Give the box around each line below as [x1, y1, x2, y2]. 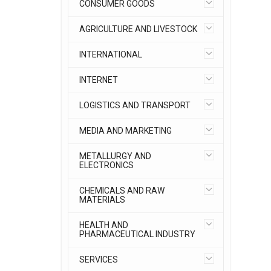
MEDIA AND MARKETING [79, 126, 172, 135]
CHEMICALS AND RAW [79, 186, 165, 195]
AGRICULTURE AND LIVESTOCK [79, 24, 197, 34]
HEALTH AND [79, 220, 128, 230]
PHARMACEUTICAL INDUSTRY [79, 229, 195, 239]
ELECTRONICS [79, 160, 134, 170]
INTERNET [79, 75, 118, 85]
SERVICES [79, 255, 118, 264]
